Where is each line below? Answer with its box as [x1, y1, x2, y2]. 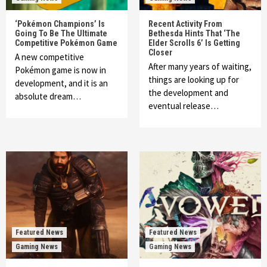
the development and [148, 87, 228, 98]
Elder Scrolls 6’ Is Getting [148, 38, 240, 48]
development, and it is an [15, 77, 108, 89]
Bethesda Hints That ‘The [148, 29, 240, 38]
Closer [148, 48, 172, 57]
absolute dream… [15, 91, 81, 102]
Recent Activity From [148, 19, 222, 29]
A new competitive [15, 51, 84, 63]
